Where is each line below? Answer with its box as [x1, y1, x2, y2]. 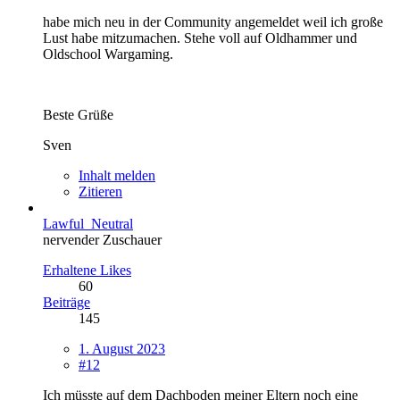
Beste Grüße [43, 106, 113, 122]
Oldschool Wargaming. [43, 46, 173, 62]
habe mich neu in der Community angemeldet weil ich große [43, 13, 383, 29]
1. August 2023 [79, 340, 165, 356]
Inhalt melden [79, 167, 155, 183]
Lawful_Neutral [43, 215, 133, 231]
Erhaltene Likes [43, 262, 131, 278]
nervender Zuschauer [43, 231, 162, 247]
